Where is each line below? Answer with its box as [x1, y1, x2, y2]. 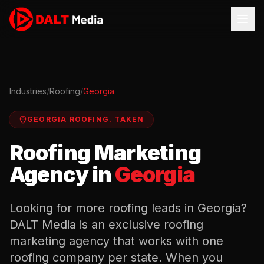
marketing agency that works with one [9, 234, 223, 248]
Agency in [9, 161, 111, 187]
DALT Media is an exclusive [9, 217, 160, 232]
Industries [9, 86, 47, 96]
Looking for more [9, 201, 108, 215]
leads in [148, 201, 197, 215]
